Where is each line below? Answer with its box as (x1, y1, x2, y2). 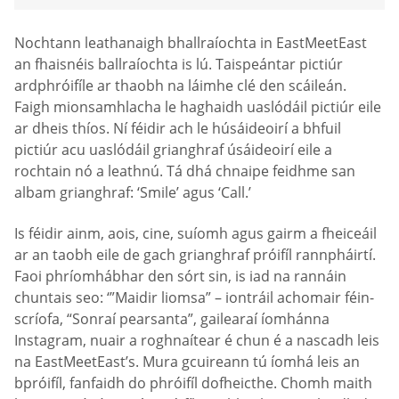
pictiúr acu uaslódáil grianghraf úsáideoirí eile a (14, 140, 332, 160)
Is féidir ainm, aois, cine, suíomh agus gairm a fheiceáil (14, 223, 377, 243)
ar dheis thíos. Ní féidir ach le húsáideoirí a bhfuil (14, 118, 341, 139)
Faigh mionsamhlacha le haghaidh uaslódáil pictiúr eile (14, 97, 381, 118)
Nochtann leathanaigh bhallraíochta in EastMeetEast (14, 33, 367, 53)
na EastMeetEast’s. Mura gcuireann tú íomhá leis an (14, 351, 360, 371)
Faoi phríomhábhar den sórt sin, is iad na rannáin (14, 265, 346, 286)
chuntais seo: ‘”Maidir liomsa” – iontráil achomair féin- (14, 287, 374, 307)
